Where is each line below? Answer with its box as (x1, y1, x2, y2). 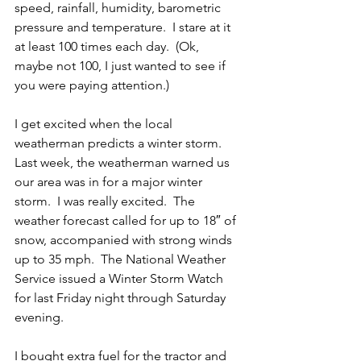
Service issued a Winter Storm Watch (15, 271, 226, 287)
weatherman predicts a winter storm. (15, 135, 228, 151)
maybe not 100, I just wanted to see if (15, 58, 229, 74)
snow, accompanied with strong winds (15, 232, 235, 248)
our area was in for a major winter (15, 174, 205, 190)
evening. (15, 309, 64, 326)
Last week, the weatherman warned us (15, 155, 233, 171)
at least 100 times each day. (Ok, (15, 39, 202, 55)
